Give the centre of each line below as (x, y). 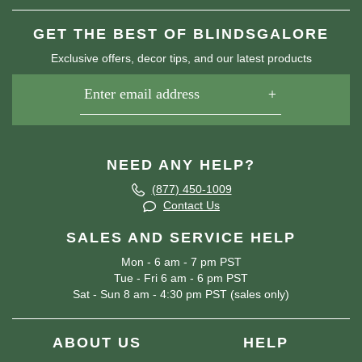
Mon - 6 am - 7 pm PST (181, 261)
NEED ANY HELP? (181, 165)
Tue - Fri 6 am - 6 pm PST (181, 278)
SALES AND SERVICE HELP (181, 237)
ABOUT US (97, 342)
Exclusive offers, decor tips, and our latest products (181, 58)
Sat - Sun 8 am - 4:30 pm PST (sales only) (181, 294)
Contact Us (192, 206)
